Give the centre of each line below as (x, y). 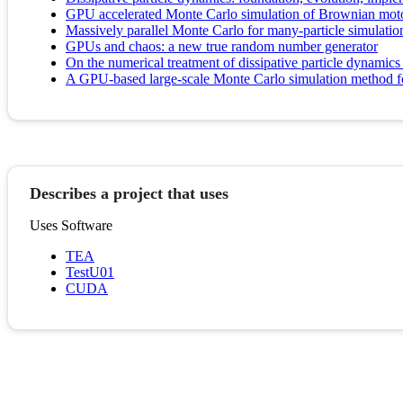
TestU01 (90, 273)
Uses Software (71, 226)
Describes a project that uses (129, 194)
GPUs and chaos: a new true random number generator (222, 47)
